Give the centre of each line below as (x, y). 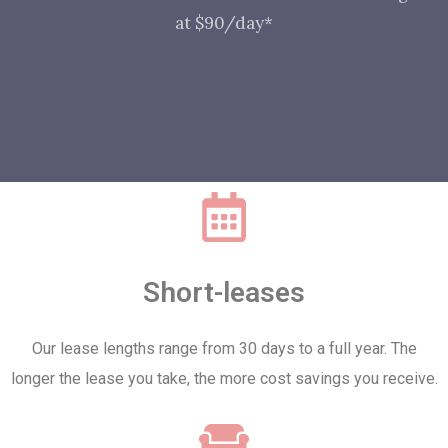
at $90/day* (224, 23)
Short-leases (224, 292)
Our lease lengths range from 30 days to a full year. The (224, 348)
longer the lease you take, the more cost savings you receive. (224, 378)
